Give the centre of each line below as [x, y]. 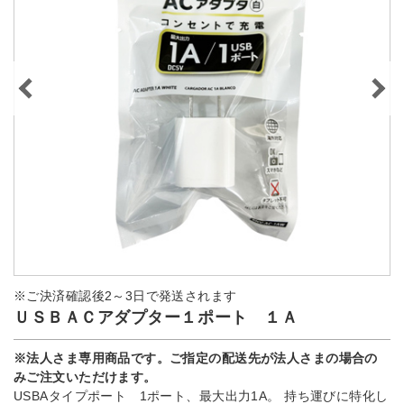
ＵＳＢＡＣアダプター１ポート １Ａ [156, 317]
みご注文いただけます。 [85, 377]
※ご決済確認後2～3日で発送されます [125, 296]
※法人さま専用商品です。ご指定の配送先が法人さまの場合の [196, 358]
